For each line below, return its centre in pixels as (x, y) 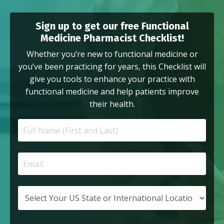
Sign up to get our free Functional (112, 26)
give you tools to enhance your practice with (112, 79)
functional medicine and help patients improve (112, 92)
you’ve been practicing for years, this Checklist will (112, 67)
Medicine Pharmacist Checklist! (112, 38)
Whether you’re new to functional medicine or (112, 54)
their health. (112, 104)
